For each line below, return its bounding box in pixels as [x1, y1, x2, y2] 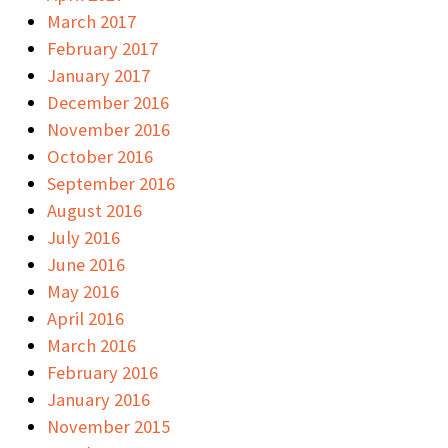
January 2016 [47, 387, 150, 411]
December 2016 [47, 90, 169, 114]
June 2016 [47, 252, 125, 276]
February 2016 [47, 360, 158, 384]
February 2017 [47, 36, 158, 60]
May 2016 [47, 279, 119, 303]
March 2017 [47, 9, 136, 33]
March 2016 [47, 333, 136, 357]
